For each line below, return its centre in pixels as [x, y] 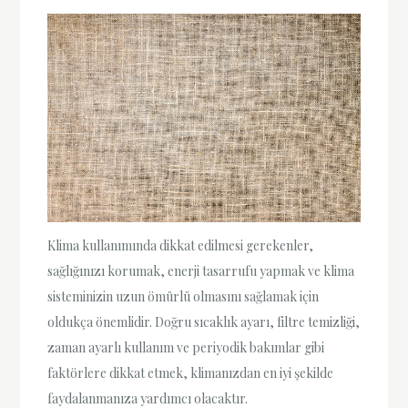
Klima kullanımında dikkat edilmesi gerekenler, [181, 245]
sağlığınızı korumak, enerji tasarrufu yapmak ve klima [201, 270]
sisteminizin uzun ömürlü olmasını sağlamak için [184, 296]
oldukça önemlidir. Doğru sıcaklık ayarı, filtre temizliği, [204, 321]
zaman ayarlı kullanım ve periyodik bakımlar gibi [186, 347]
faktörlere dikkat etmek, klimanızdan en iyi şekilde [191, 372]
